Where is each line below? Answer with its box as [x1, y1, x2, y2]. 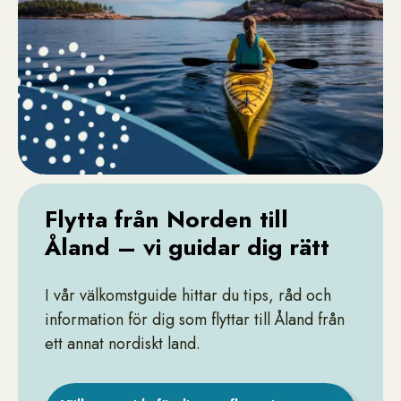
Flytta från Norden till [45, 202, 288, 236]
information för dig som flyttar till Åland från [45, 308, 345, 331]
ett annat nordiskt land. [45, 332, 205, 355]
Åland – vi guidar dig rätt [45, 230, 329, 264]
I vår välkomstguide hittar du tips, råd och [45, 284, 331, 307]
